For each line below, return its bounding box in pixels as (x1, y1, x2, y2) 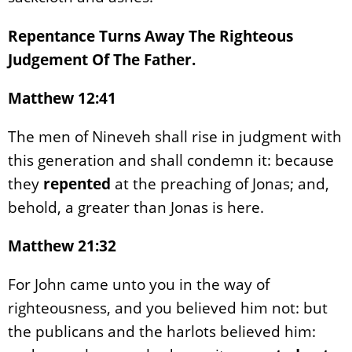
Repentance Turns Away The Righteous (8, 24, 293, 46)
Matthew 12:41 (8, 86, 116, 108)
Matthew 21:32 (8, 235, 116, 257)
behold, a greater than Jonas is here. (8, 196, 264, 218)
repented (43, 172, 111, 194)
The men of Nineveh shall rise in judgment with (8, 125, 342, 147)
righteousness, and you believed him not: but (8, 297, 328, 319)
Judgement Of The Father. (8, 48, 196, 70)
